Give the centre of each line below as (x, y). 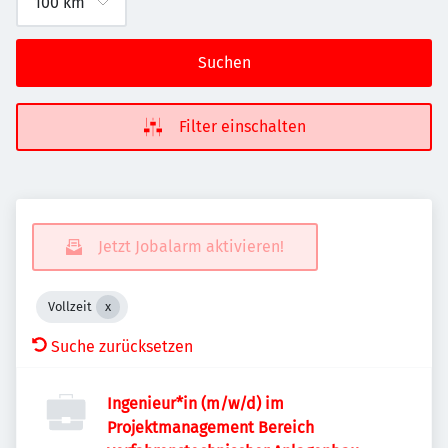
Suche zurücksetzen (122, 346)
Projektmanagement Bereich (210, 427)
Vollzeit (70, 306)
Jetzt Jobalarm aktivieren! (191, 246)
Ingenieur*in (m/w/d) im (195, 403)
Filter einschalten (242, 126)
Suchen (224, 62)
